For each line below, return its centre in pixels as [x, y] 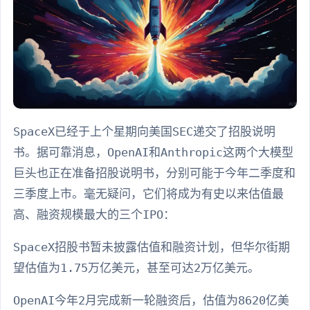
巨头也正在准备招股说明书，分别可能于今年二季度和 [154, 173]
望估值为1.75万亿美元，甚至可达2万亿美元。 [136, 268]
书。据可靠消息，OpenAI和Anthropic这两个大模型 [153, 153]
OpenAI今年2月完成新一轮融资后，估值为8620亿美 [151, 301]
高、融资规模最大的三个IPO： [94, 215]
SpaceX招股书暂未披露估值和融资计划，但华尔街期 [152, 247]
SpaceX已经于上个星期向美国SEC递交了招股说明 [144, 132]
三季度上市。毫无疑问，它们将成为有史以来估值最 [148, 194]
